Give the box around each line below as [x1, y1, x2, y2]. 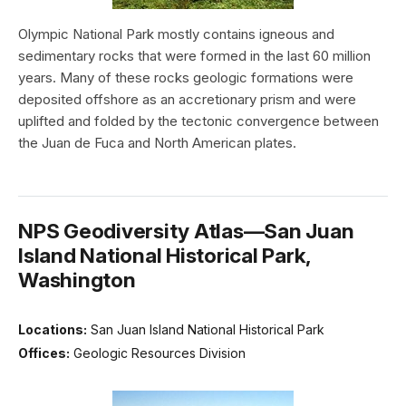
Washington [18, 267, 136, 293]
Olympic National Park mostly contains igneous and [18, 25, 334, 43]
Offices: [18, 344, 70, 361]
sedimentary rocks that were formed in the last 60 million [18, 47, 371, 65]
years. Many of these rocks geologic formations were [18, 69, 353, 87]
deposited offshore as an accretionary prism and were [18, 91, 356, 109]
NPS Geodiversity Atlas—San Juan [18, 218, 354, 244]
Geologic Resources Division [73, 344, 246, 361]
